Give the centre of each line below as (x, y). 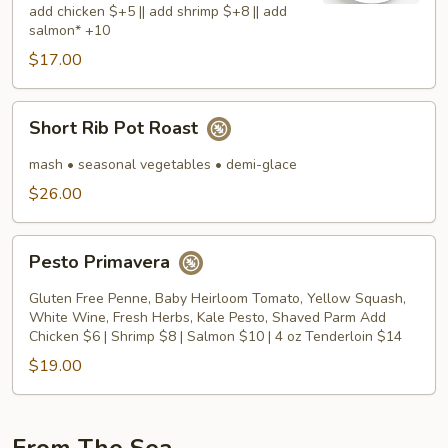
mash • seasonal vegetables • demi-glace (163, 164)
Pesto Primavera (102, 262)
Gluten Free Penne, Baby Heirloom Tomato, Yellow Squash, (217, 298)
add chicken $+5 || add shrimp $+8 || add (158, 11)
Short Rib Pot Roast (116, 128)
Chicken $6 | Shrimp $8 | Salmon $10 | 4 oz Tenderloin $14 (215, 336)
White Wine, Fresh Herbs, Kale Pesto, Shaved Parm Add (207, 317)
